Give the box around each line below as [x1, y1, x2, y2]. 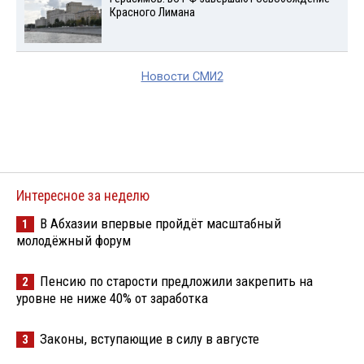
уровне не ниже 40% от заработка [16, 290, 208, 307]
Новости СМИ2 [141, 70, 223, 84]
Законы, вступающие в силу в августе [40, 331, 259, 348]
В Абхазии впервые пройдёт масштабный [40, 215, 281, 232]
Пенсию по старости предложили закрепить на [40, 273, 313, 290]
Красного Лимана [109, 6, 195, 20]
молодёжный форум [16, 232, 131, 249]
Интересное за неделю [16, 188, 149, 205]
